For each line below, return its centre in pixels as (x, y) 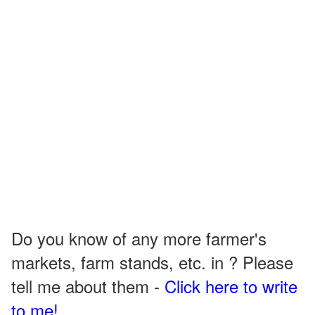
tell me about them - (88, 286)
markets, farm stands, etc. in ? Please (152, 262)
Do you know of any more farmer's (139, 238)
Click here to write (231, 286)
